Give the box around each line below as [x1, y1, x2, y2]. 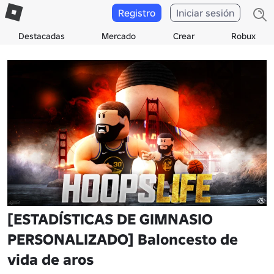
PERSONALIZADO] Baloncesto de [7, 229, 238, 249]
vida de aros [7, 250, 94, 269]
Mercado [102, 31, 136, 42]
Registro [118, 7, 155, 19]
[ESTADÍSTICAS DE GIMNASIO [7, 209, 213, 229]
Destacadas [18, 31, 65, 42]
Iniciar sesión [176, 7, 234, 19]
